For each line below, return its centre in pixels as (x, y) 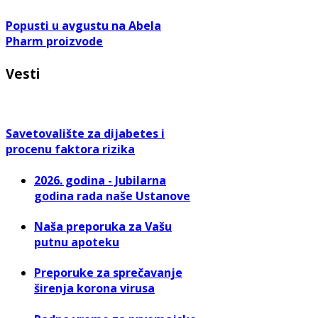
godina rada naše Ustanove (112, 196)
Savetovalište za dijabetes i (85, 134)
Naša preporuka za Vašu (103, 227)
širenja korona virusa (94, 289)
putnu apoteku (77, 242)
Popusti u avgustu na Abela (83, 26)
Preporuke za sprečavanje (108, 273)
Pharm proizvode (54, 42)
